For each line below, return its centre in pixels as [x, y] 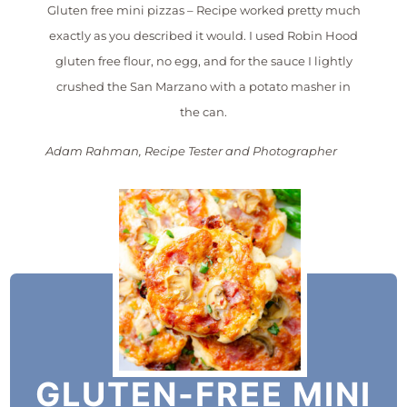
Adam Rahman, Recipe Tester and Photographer [191, 150]
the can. [203, 112]
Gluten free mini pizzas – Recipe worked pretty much [203, 10]
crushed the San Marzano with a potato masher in [203, 87]
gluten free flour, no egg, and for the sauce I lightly [203, 61]
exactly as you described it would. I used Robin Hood [203, 36]
